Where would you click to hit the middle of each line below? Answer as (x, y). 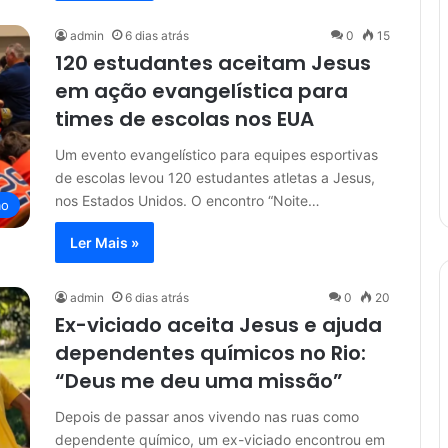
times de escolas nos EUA (184, 119)
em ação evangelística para (201, 91)
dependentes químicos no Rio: (210, 353)
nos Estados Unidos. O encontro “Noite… (187, 200)
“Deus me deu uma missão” (199, 381)
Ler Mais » (104, 242)
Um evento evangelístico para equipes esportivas (216, 154)
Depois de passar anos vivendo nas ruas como (207, 416)
